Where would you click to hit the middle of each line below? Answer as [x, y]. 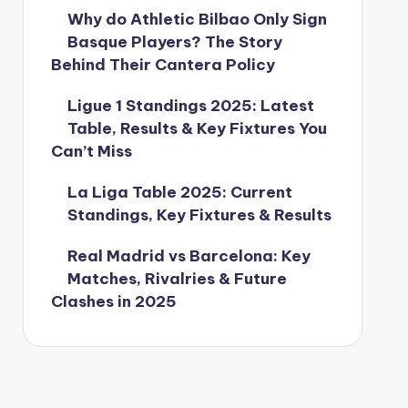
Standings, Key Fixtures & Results [199, 214]
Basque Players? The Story [174, 41]
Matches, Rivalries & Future [177, 278]
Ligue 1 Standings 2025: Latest [190, 105]
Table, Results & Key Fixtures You [197, 128]
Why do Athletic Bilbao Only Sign [197, 19]
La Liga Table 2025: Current [179, 192]
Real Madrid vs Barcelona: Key [189, 255]
